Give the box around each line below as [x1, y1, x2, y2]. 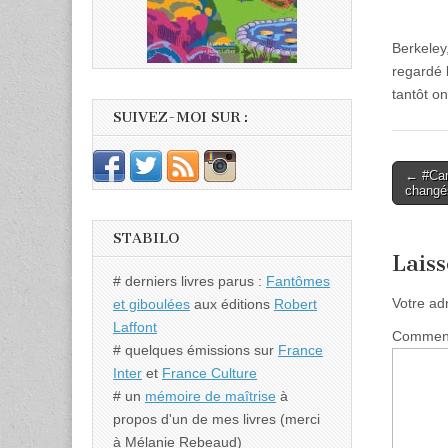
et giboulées [113, 295, 190, 312]
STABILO [113, 229, 179, 247]
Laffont [113, 318, 157, 335]
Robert [274, 295, 317, 312]
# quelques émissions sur [113, 341, 278, 358]
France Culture [162, 364, 257, 381]
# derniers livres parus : [113, 272, 266, 289]
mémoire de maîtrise [145, 387, 276, 404]
